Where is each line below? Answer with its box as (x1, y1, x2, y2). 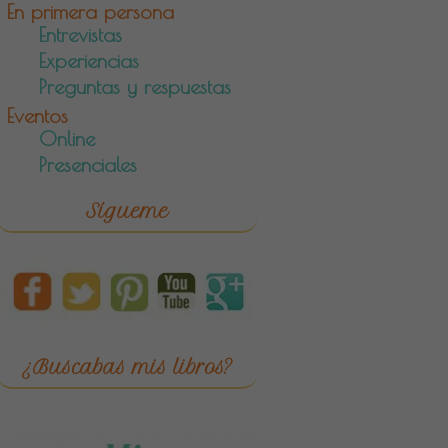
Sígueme (85, 200, 169, 223)
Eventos (7, 104, 68, 127)
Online (39, 127, 95, 150)
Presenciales (39, 153, 137, 176)
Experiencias (39, 49, 139, 72)
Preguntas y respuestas (39, 75, 231, 98)
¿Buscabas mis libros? (21, 356, 233, 379)
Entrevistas (39, 23, 122, 46)
